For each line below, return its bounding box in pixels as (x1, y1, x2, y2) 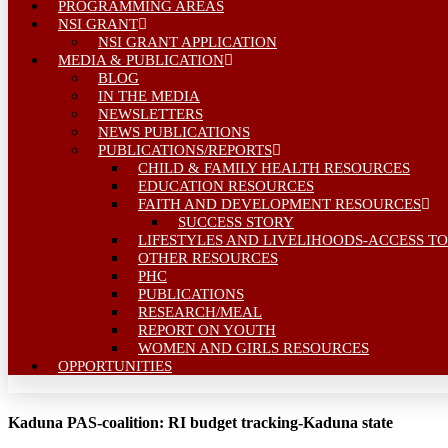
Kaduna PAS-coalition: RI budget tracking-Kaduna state (8, 414, 393, 432)
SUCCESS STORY (178, 214, 294, 230)
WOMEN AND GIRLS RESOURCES (138, 340, 369, 356)
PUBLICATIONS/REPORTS (98, 142, 272, 158)
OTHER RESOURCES (138, 250, 278, 266)
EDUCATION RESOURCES (138, 178, 314, 194)
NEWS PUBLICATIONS (98, 124, 250, 140)
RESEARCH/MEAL (138, 304, 262, 320)
